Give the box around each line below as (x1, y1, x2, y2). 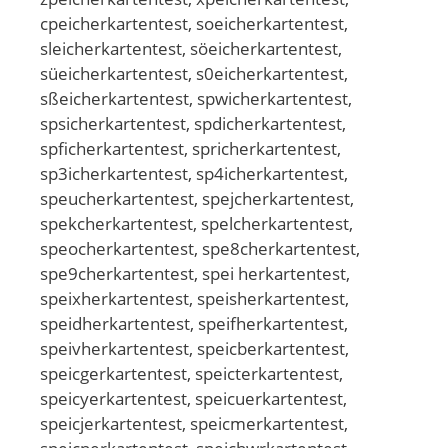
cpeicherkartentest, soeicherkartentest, (40, 11, 348, 35)
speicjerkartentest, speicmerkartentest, (40, 411, 348, 435)
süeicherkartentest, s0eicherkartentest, (40, 61, 348, 85)
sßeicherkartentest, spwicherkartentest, (40, 86, 352, 110)
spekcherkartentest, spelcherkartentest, (40, 211, 353, 235)
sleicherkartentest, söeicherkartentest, (40, 36, 342, 60)
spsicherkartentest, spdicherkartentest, (40, 111, 346, 135)
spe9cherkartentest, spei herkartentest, (40, 261, 350, 285)
